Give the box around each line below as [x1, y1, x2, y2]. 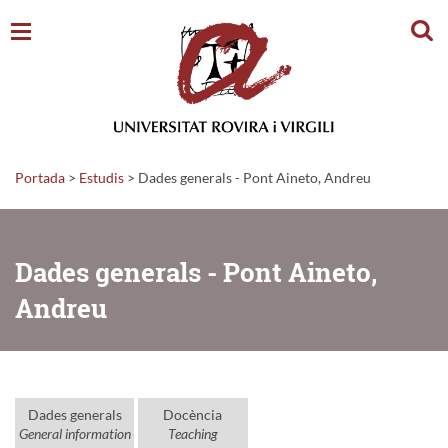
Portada [15, 168, 65, 186]
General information [18, 424, 131, 442]
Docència [163, 405, 222, 423]
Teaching [167, 424, 218, 442]
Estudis [79, 168, 124, 186]
